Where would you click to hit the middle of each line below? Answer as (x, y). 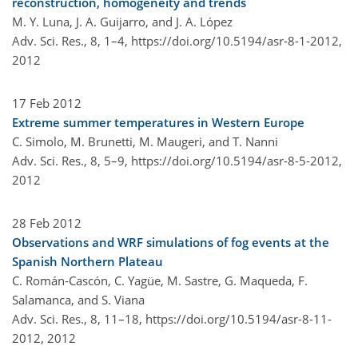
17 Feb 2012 (47, 103)
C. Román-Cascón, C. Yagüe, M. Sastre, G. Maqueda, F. (160, 280)
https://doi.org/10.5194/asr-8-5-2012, (237, 160)
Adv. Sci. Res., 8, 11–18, (79, 318)
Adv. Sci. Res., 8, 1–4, (72, 40)
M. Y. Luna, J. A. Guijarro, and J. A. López (122, 21)
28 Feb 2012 (47, 223)
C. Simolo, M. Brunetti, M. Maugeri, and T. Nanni (145, 141)
